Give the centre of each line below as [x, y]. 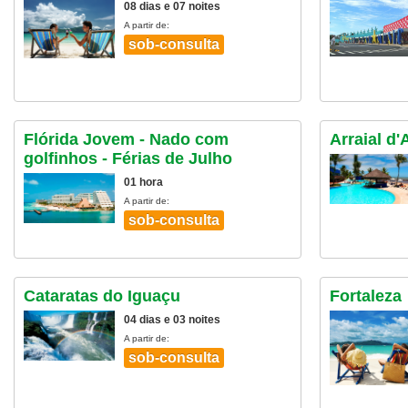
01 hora [143, 182]
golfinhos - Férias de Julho [128, 158]
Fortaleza [366, 296]
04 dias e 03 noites [172, 320]
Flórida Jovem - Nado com [126, 139]
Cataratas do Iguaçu [102, 296]
